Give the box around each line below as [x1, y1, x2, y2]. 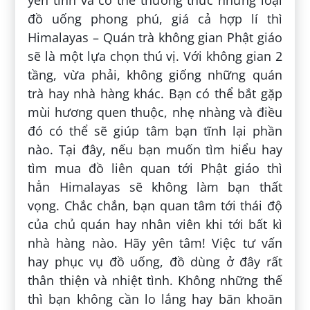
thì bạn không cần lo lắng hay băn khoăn [28, 290, 282, 307]
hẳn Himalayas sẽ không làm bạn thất [28, 178, 282, 195]
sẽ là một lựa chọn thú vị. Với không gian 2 [28, 47, 282, 64]
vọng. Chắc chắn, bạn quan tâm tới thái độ [28, 197, 282, 214]
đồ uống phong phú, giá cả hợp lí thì [28, 10, 282, 27]
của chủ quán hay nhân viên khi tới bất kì [28, 215, 282, 232]
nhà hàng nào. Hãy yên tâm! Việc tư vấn [28, 234, 282, 251]
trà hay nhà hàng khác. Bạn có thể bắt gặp [28, 84, 282, 102]
